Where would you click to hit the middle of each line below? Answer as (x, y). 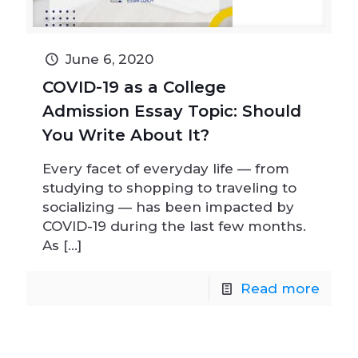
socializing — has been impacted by (168, 207)
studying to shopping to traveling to (169, 188)
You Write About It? (126, 135)
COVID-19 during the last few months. (174, 226)
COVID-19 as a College (134, 87)
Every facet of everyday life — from (166, 169)
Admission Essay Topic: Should (172, 111)
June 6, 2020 (109, 59)
